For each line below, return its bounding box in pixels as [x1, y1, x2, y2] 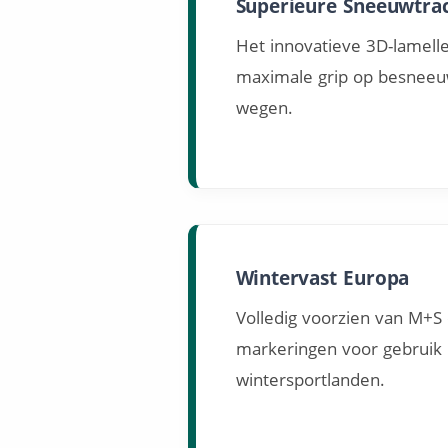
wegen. [235, 95, 293, 119]
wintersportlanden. [235, 367, 385, 391]
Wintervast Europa [235, 264, 410, 291]
